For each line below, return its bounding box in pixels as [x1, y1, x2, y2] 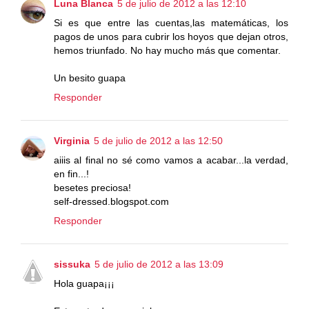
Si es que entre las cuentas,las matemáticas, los [54, 17, 288, 29]
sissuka [54, 259, 90, 270]
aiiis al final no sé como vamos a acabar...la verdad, [54, 154, 288, 166]
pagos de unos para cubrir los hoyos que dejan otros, [54, 31, 288, 43]
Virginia [54, 135, 90, 147]
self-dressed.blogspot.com [54, 196, 169, 208]
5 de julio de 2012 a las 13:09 [94, 259, 223, 270]
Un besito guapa [54, 72, 126, 84]
